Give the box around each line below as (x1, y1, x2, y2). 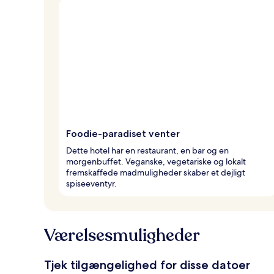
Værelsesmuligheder (44, 223, 200, 247)
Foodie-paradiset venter (66, 127, 180, 139)
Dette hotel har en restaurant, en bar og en (66, 144, 229, 156)
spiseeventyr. (66, 177, 117, 189)
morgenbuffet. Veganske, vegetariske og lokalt (66, 155, 246, 167)
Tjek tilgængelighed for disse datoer (44, 257, 250, 272)
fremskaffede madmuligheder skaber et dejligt (66, 166, 245, 178)
